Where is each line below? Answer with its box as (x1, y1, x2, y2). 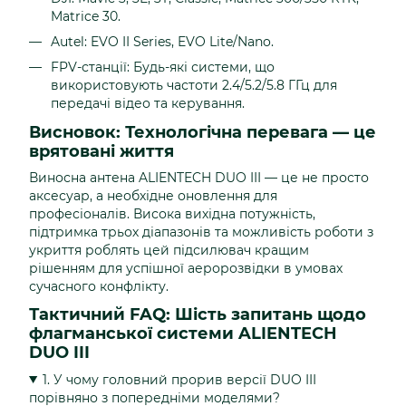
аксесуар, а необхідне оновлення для (29, 188, 277, 205)
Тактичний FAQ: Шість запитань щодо (29, 304, 366, 325)
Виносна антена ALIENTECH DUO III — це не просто (29, 169, 369, 187)
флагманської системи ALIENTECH (29, 324, 337, 344)
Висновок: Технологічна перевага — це (29, 121, 376, 142)
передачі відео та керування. (51, 95, 245, 112)
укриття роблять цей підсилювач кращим (29, 242, 309, 259)
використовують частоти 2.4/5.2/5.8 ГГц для (51, 77, 337, 94)
